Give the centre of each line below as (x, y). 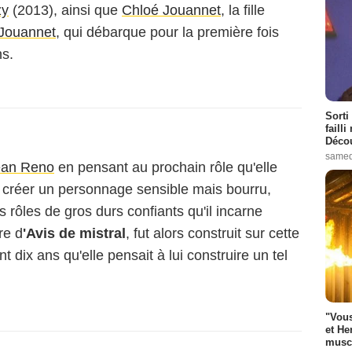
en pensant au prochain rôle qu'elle (166, 167)
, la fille (243, 10)
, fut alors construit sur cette (213, 233)
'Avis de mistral (74, 233)
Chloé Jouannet (171, 10)
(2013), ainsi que (65, 10)
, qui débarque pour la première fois (167, 32)
